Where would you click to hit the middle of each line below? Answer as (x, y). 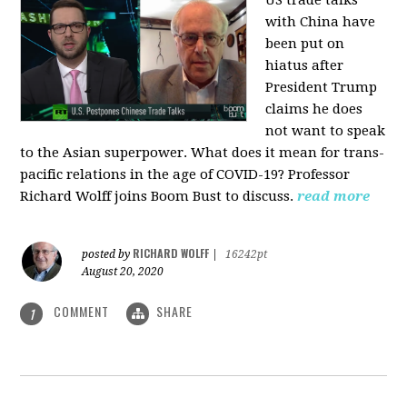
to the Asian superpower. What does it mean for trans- (203, 153)
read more (334, 197)
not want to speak (326, 131)
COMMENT (82, 312)
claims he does (314, 109)
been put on (305, 44)
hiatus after (305, 66)
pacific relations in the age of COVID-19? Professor (185, 175)
